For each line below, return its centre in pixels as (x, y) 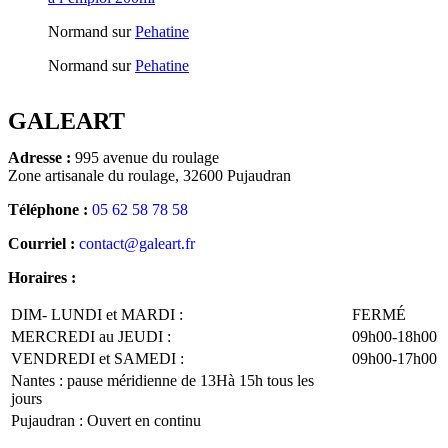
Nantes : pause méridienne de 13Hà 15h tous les (162, 380)
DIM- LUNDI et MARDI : (97, 314)
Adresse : (39, 157)
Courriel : (41, 243)
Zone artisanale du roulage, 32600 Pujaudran (149, 175)
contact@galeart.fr (137, 243)
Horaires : (42, 277)
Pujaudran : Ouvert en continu (106, 420)
